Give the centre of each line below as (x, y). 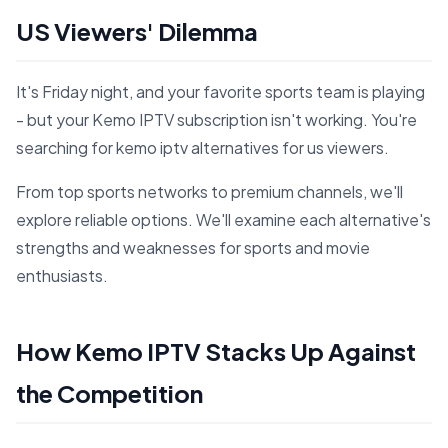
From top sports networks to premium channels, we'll (209, 192)
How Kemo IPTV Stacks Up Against (216, 351)
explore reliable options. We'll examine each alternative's (223, 220)
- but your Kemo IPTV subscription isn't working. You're (216, 120)
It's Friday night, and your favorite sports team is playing (220, 92)
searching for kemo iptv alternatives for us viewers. (202, 148)
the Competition (109, 393)
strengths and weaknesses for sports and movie (193, 248)
